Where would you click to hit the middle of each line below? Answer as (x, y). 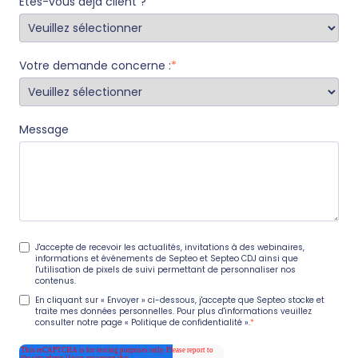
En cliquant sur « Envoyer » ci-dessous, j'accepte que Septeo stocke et (180, 300)
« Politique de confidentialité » (187, 323)
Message (44, 130)
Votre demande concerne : (95, 66)
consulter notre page (80, 323)
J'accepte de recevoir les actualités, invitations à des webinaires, (170, 248)
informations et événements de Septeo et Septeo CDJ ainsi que (167, 259)
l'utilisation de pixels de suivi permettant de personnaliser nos (165, 270)
